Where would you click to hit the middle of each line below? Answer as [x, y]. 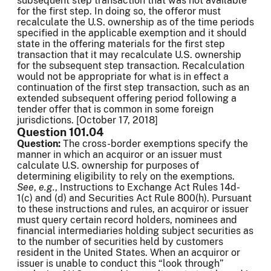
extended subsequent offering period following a [127, 99]
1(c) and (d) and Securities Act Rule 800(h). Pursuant [134, 198]
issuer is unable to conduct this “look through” [120, 264]
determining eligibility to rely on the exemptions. [126, 177]
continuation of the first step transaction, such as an [133, 88]
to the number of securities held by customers [120, 242]
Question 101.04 [60, 132]
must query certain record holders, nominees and [127, 220]
